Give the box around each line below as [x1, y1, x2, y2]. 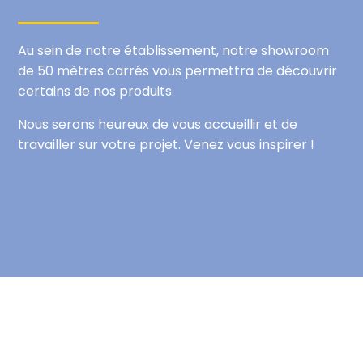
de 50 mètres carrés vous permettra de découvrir [18, 61, 338, 80]
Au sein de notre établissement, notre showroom [18, 41, 330, 60]
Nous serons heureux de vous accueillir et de [18, 114, 298, 134]
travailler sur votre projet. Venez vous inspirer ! [18, 135, 315, 154]
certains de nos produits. [18, 81, 175, 100]
